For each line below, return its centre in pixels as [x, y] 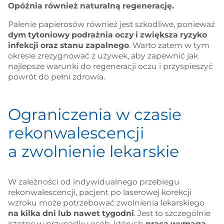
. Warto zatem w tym [169, 45]
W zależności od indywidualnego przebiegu [93, 182]
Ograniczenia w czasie [94, 114]
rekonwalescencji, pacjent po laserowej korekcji [99, 192]
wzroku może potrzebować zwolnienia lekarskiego [106, 203]
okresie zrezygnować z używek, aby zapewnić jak [103, 55]
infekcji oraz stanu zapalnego [68, 45]
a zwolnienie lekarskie [93, 151]
